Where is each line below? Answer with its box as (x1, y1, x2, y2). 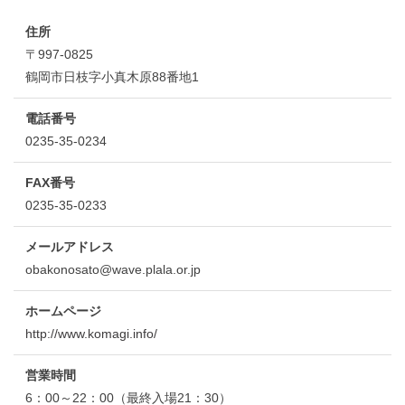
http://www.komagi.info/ (24, 325, 157, 341)
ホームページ (24, 303, 101, 318)
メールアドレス (24, 239, 114, 254)
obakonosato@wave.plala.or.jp (24, 261, 201, 277)
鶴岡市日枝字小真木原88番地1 (24, 69, 199, 84)
